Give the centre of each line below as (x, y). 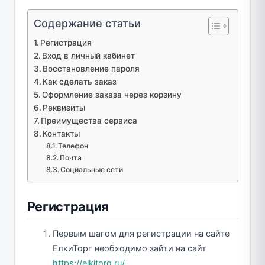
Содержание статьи (87, 23)
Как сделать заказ (80, 81)
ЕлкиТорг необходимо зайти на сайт (130, 248)
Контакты (62, 133)
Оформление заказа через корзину (112, 94)
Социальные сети (92, 169)
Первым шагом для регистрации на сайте (141, 233)
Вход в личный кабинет (89, 55)
